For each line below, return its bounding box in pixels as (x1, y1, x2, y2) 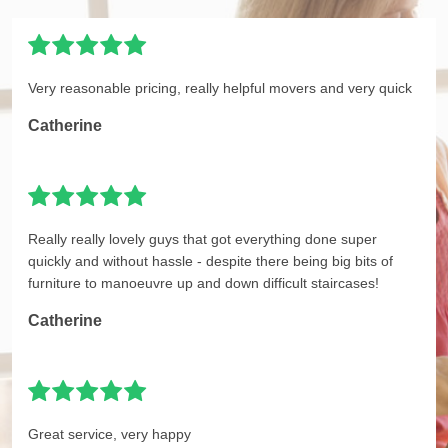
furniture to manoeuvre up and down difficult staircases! (28, 275, 379, 292)
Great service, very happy (28, 426, 191, 443)
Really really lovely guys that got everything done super (28, 231, 377, 248)
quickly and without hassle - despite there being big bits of (28, 253, 393, 270)
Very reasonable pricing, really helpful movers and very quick (28, 80, 412, 97)
